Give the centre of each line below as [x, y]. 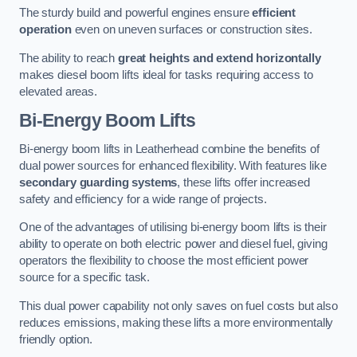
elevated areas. [58, 91]
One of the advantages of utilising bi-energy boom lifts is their [173, 228]
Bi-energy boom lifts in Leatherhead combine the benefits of [169, 149]
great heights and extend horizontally [219, 58]
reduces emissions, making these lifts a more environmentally [177, 322]
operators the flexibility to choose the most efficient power [164, 261]
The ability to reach [69, 58]
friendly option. [56, 339]
